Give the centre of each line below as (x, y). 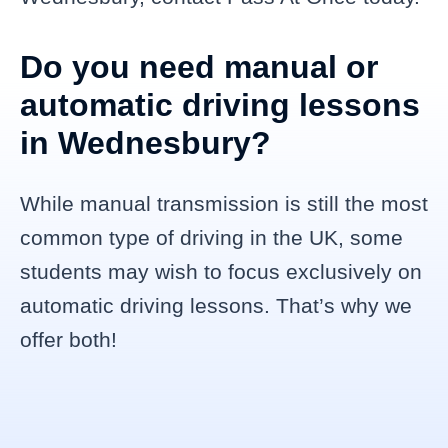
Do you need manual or (199, 66)
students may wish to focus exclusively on (221, 271)
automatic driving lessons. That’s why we (216, 305)
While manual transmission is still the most (224, 203)
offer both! (68, 339)
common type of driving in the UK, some (211, 237)
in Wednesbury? (145, 142)
